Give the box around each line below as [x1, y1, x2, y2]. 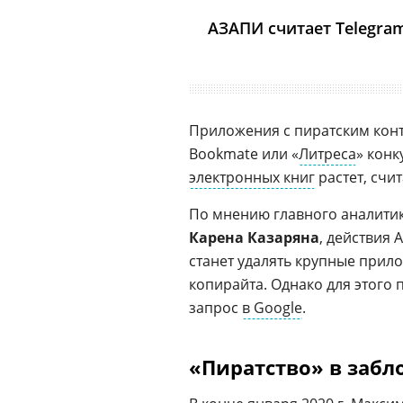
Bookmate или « [189, 144, 299, 164]
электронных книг [189, 167, 315, 187]
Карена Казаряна [189, 228, 319, 247]
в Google [242, 298, 302, 318]
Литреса [299, 144, 356, 164]
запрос [189, 298, 242, 318]
